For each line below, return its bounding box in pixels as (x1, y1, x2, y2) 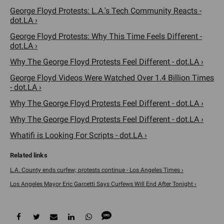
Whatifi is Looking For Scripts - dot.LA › (10, 130, 147, 140)
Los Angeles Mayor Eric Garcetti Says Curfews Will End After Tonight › (10, 180, 196, 187)
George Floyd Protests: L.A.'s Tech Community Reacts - (10, 5, 201, 15)
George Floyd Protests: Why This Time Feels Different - (10, 31, 202, 41)
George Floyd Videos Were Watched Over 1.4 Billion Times (10, 72, 214, 82)
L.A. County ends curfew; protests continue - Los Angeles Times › (10, 166, 183, 173)
